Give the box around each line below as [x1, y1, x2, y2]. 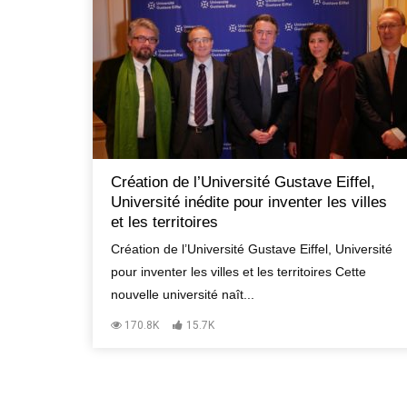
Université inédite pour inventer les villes [111, 193, 387, 211]
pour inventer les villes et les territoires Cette [111, 263, 366, 279]
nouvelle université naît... [111, 286, 254, 302]
